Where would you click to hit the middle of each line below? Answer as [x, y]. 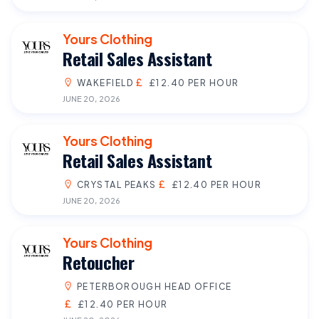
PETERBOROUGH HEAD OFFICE [155, 286]
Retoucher [99, 262]
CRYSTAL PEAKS [117, 184]
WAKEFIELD [105, 82]
